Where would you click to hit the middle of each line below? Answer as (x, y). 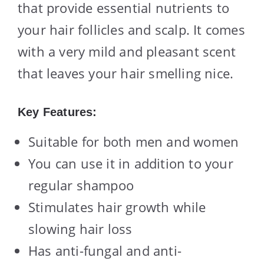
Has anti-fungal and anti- (105, 250)
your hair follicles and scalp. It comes (131, 29)
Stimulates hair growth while (117, 207)
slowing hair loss (80, 228)
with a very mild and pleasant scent (127, 51)
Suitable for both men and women (134, 141)
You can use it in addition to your (131, 163)
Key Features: (57, 112)
